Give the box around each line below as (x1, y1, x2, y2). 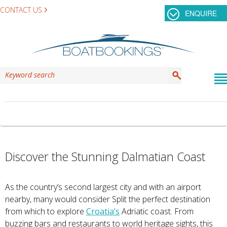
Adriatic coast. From (120, 206, 194, 217)
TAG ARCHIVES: (8, 108, 80, 119)
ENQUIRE (185, 8, 217, 18)
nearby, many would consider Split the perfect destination (5, 194, 210, 205)
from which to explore (5, 206, 84, 217)
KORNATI (80, 108, 122, 119)
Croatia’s (86, 206, 120, 217)
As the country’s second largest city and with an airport (5, 181, 201, 193)
